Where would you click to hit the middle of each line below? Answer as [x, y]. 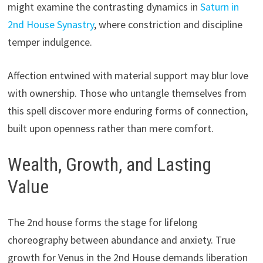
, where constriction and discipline [168, 25]
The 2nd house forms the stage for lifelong [102, 222]
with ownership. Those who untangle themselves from [127, 93]
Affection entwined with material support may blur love [128, 76]
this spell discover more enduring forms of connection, [127, 111]
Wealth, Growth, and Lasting [109, 165]
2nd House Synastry [50, 25]
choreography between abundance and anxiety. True [121, 240]
